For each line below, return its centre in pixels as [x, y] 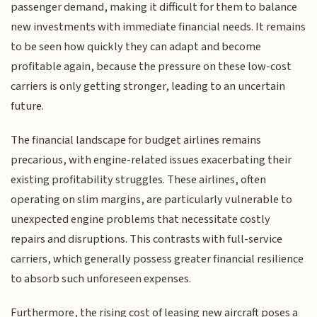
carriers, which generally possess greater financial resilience [157, 259]
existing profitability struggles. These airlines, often [139, 180]
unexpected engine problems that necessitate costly [141, 219]
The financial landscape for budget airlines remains [136, 140]
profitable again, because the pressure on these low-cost [151, 66]
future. [28, 106]
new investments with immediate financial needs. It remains [158, 27]
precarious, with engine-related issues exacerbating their [151, 160]
